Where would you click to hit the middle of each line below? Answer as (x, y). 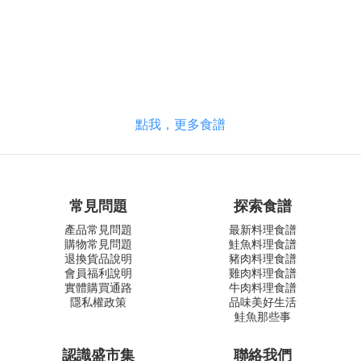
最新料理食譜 (263, 230)
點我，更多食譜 (180, 124)
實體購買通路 (98, 288)
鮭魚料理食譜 (263, 245)
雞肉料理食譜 (263, 274)
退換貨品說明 (98, 259)
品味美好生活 (263, 303)
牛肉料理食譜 (263, 288)
